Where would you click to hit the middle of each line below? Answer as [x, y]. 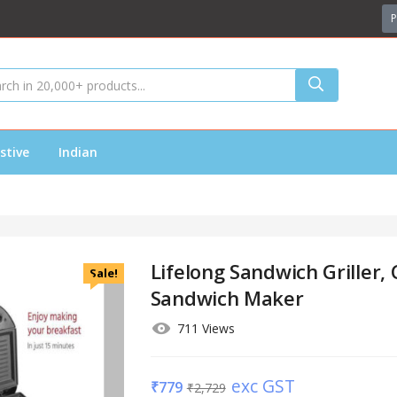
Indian [78, 152]
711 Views [206, 329]
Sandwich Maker [227, 298]
